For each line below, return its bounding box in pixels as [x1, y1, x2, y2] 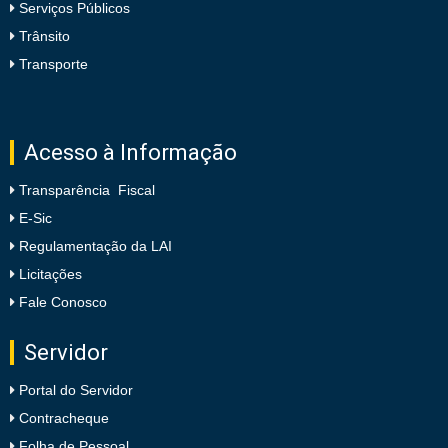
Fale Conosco [19, 294, 107, 311]
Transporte [15, 56, 88, 73]
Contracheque [19, 410, 109, 427]
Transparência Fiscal [19, 182, 155, 199]
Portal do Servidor [19, 382, 133, 399]
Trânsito [15, 28, 70, 45]
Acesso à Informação [24, 140, 237, 166]
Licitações [19, 266, 82, 283]
